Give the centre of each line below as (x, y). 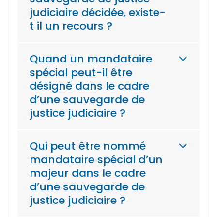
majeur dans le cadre (88, 173)
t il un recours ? (71, 26)
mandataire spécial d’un (96, 160)
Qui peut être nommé (88, 146)
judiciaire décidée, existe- (98, 12)
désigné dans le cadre (89, 86)
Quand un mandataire (91, 59)
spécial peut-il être (81, 72)
